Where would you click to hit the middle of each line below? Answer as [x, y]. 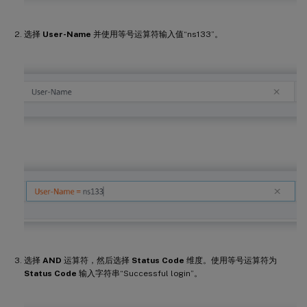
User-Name [67, 34]
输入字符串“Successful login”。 [139, 273]
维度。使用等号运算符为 [231, 260]
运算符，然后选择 [97, 260]
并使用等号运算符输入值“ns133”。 [157, 34]
